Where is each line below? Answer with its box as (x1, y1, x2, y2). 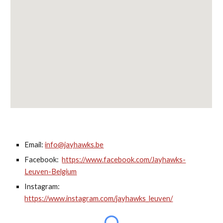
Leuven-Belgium (24, 167, 77, 176)
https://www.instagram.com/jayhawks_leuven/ (24, 194, 173, 203)
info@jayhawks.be (45, 140, 104, 149)
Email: (24, 140, 45, 149)
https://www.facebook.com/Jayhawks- (62, 155, 186, 164)
